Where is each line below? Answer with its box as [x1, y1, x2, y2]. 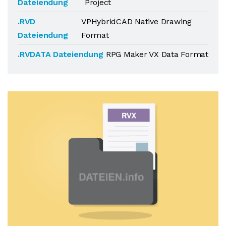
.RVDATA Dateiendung [18, 49, 103, 59]
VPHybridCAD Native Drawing [81, 17, 192, 26]
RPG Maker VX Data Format [105, 49, 208, 59]
